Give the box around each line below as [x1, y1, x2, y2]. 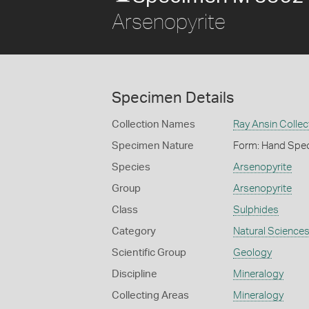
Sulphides [232, 205, 279, 215]
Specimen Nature [112, 141, 194, 151]
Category [112, 226, 156, 237]
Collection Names [112, 119, 195, 130]
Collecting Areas [112, 290, 189, 301]
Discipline [112, 269, 157, 279]
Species [112, 162, 150, 172]
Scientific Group [112, 248, 186, 258]
